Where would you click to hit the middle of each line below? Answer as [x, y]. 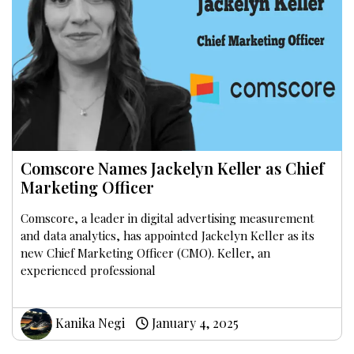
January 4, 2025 [194, 322]
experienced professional [88, 271]
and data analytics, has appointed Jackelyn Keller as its [168, 236]
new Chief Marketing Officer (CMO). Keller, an [145, 253]
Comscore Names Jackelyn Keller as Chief [172, 168]
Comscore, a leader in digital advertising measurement [168, 218]
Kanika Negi [88, 322]
